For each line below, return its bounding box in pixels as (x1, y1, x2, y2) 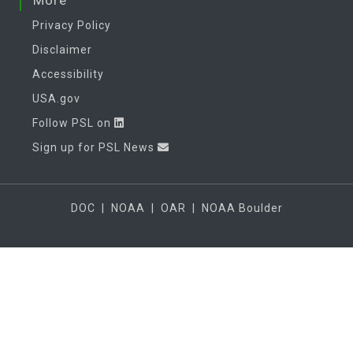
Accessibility (32, 68, 104, 80)
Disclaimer (32, 43, 92, 56)
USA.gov (32, 92, 80, 105)
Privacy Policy (32, 19, 111, 32)
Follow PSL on (32, 117, 114, 129)
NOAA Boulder (201, 202, 283, 214)
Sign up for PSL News (32, 141, 158, 154)
